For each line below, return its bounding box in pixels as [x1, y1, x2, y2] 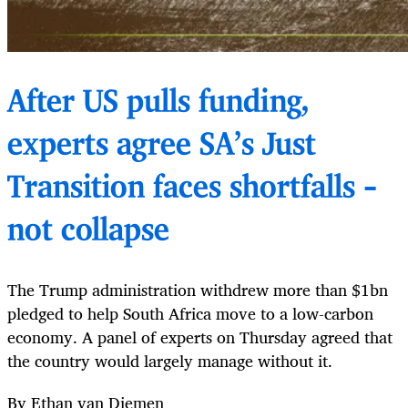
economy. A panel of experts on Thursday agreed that [7, 323, 393, 352]
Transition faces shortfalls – [7, 173, 377, 206]
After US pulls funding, [7, 87, 309, 120]
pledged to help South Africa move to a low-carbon [7, 300, 373, 328]
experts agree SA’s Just [7, 130, 316, 163]
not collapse [7, 216, 169, 249]
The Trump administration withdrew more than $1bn [7, 276, 388, 304]
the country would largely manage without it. [7, 347, 332, 375]
